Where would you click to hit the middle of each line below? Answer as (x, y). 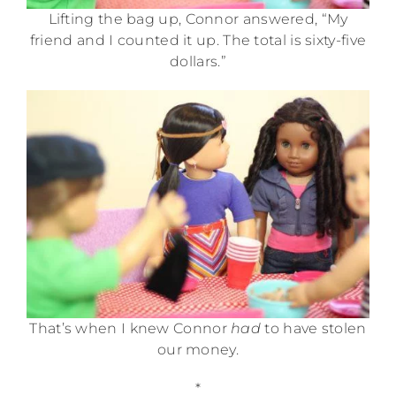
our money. (198, 350)
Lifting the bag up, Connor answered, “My (198, 19)
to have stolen (314, 329)
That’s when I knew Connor (130, 329)
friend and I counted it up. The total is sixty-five (198, 41)
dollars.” (198, 62)
